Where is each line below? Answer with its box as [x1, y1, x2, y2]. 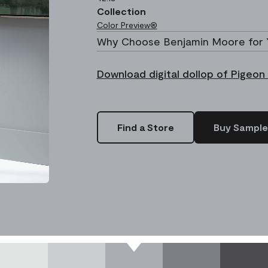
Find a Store [117, 121, 174, 133]
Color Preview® [96, 20, 157, 31]
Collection [96, 5, 146, 17]
